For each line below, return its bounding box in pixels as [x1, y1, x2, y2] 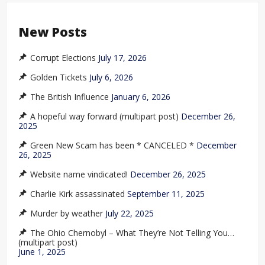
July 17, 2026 [98, 52, 147, 64]
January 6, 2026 [111, 91, 170, 103]
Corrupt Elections [30, 52, 96, 64]
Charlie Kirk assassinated [30, 188, 125, 200]
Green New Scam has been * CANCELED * [30, 140, 194, 151]
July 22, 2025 [105, 208, 154, 219]
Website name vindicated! [30, 169, 128, 180]
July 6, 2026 [89, 72, 133, 83]
